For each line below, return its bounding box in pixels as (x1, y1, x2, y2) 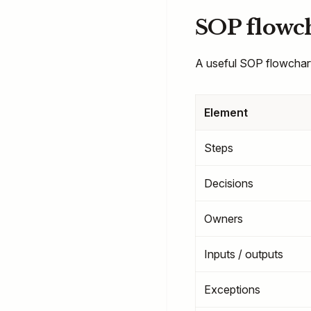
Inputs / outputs (204, 247, 283, 261)
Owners (204, 212, 243, 226)
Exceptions (204, 283, 260, 296)
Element (204, 106, 248, 119)
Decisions (204, 176, 253, 190)
